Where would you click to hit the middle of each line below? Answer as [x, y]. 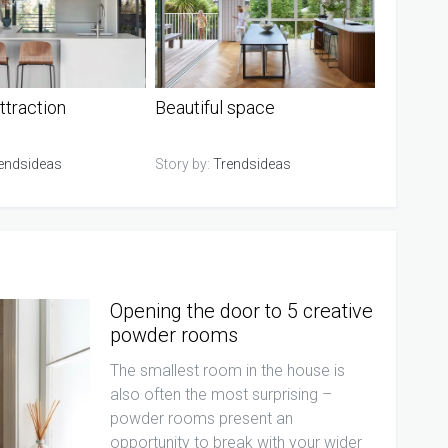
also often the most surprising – [220, 394]
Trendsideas [252, 163]
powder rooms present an [201, 418]
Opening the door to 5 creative [241, 310]
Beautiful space [215, 107]
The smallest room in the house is [227, 370]
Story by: [184, 163]
